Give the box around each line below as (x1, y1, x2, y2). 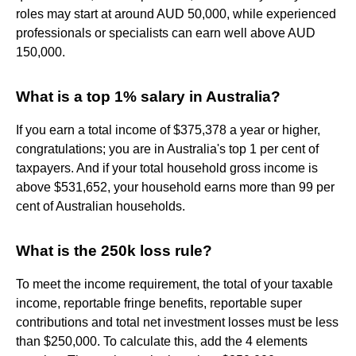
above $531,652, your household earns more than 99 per (16, 180, 335, 194)
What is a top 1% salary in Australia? (16, 87, 281, 105)
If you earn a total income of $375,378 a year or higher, (16, 122, 320, 137)
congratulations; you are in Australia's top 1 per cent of (16, 141, 319, 156)
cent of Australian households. (16, 199, 185, 213)
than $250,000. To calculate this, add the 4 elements (16, 334, 308, 348)
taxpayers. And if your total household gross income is (16, 161, 318, 175)
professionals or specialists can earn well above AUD (16, 25, 315, 40)
